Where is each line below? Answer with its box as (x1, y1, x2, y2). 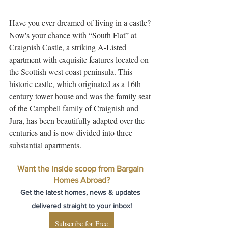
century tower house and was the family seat (9, 90, 153, 101)
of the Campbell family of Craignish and (9, 102, 140, 113)
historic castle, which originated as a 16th (9, 78, 143, 89)
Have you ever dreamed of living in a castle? (9, 17, 153, 28)
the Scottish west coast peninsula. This (9, 66, 134, 77)
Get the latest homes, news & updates (20, 188, 142, 196)
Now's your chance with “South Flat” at (9, 29, 138, 40)
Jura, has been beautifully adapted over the (9, 115, 147, 126)
